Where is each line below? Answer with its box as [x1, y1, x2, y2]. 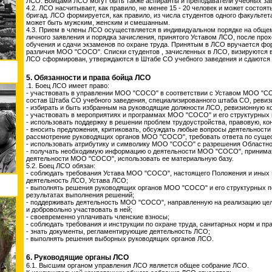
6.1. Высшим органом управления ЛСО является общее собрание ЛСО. [26, 262, 249, 269]
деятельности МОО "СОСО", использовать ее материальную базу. [26, 155, 234, 162]
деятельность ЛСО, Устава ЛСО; [26, 177, 128, 184]
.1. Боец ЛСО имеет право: [26, 82, 109, 89]
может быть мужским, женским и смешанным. [26, 19, 170, 26]
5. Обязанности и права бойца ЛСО [26, 73, 151, 82]
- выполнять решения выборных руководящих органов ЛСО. [26, 235, 214, 242]
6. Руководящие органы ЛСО [26, 253, 129, 262]
